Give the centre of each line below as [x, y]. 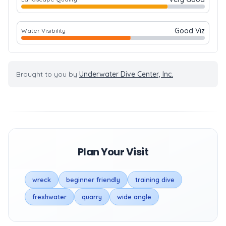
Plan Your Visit [113, 152]
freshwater [49, 197]
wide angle [134, 197]
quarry [92, 197]
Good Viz [190, 31]
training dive [155, 180]
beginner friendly [93, 180]
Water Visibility [43, 31]
